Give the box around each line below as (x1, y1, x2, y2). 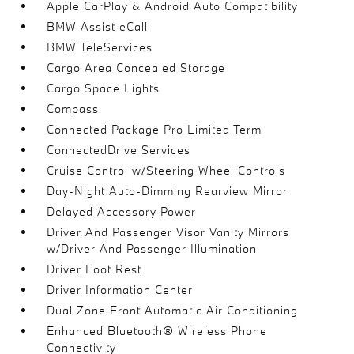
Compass (47, 100, 100, 116)
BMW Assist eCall (47, 18, 149, 34)
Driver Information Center (47, 281, 194, 297)
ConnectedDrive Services (47, 141, 191, 157)
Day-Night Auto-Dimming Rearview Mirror (47, 183, 288, 198)
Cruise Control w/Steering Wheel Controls (47, 162, 286, 178)
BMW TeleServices (47, 39, 153, 55)
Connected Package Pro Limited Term (47, 121, 262, 137)
